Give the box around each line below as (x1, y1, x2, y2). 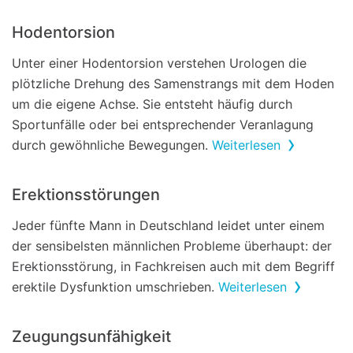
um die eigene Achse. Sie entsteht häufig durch (12, 96, 292, 112)
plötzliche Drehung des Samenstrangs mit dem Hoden (12, 76, 334, 91)
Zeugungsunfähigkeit (12, 327, 171, 346)
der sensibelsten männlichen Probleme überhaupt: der (12, 238, 332, 254)
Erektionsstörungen (12, 185, 160, 204)
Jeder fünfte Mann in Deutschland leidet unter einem (12, 217, 325, 233)
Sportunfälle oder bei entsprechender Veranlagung (12, 117, 314, 132)
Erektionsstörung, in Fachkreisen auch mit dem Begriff (12, 258, 335, 274)
